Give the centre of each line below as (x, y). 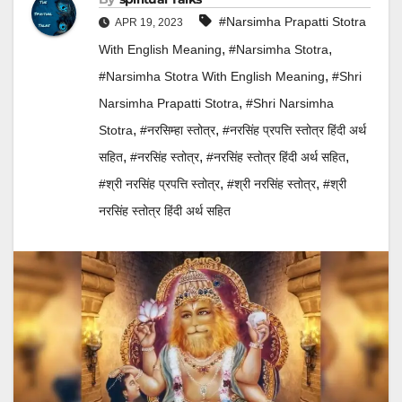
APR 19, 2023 (148, 22)
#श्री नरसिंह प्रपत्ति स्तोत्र (159, 184)
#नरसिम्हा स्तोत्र (178, 130)
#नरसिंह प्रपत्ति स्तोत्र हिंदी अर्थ (294, 130)
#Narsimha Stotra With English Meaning (212, 76)
